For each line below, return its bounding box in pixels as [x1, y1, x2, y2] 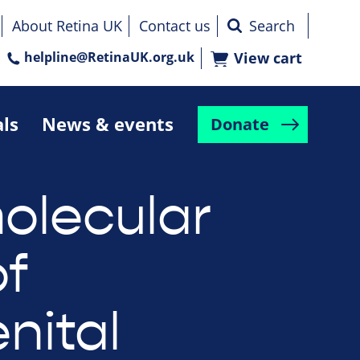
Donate [210, 113, 269, 136]
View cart [234, 48, 302, 69]
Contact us [139, 16, 211, 36]
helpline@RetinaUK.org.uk [24, 48, 194, 67]
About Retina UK [12, 16, 122, 36]
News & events [41, 111, 174, 137]
